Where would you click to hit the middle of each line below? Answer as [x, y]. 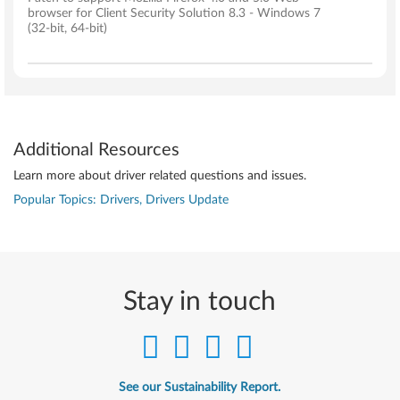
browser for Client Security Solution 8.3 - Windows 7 [174, 13]
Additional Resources [96, 150]
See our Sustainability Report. [200, 387]
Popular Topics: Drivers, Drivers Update [121, 200]
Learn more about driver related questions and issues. [160, 176]
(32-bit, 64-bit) [67, 29]
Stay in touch [200, 302]
